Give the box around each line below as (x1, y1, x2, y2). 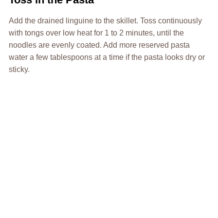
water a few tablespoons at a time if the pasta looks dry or (8, 53, 205, 61)
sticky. (8, 65, 30, 73)
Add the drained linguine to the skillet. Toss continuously (8, 16, 202, 25)
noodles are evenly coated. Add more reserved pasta (8, 40, 190, 49)
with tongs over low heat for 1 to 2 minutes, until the (8, 28, 184, 37)
